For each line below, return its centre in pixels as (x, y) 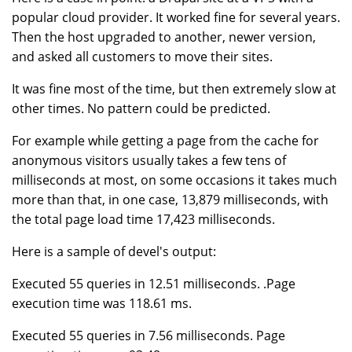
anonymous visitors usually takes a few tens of (149, 161)
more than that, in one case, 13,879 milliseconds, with (170, 200)
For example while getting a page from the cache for (165, 141)
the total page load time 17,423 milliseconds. (143, 220)
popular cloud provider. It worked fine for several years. (176, 18)
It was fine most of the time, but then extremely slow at (174, 89)
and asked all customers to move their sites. (142, 57)
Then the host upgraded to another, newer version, (164, 37)
